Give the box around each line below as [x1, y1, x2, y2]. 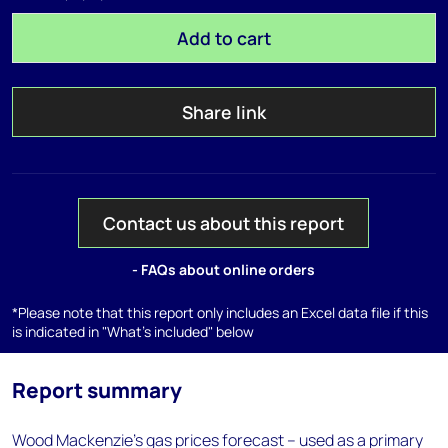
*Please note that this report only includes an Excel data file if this [12, 303, 428, 322]
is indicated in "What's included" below [12, 322, 254, 341]
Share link [181, 100, 266, 124]
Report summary [12, 376, 182, 404]
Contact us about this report [103, 211, 345, 235]
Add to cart [176, 26, 271, 50]
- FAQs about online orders [132, 260, 316, 279]
